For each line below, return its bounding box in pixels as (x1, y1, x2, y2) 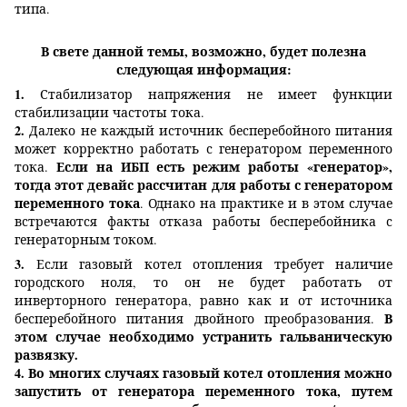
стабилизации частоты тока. (15, 104, 204, 122)
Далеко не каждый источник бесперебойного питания (25, 122, 392, 140)
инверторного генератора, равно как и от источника (15, 292, 392, 310)
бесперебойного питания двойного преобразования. (15, 310, 384, 328)
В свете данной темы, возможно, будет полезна (41, 42, 366, 62)
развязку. (15, 345, 78, 365)
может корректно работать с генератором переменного (15, 140, 392, 158)
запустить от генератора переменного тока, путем (15, 382, 392, 402)
